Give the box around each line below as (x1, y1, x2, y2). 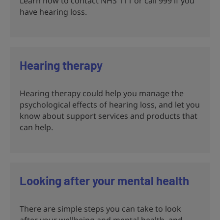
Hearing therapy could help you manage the (20, 87, 184, 99)
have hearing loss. (20, 6, 87, 17)
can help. (20, 121, 53, 133)
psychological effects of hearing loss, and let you (20, 99, 200, 110)
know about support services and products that (20, 110, 197, 121)
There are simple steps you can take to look (20, 203, 181, 214)
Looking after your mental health (20, 173, 189, 188)
